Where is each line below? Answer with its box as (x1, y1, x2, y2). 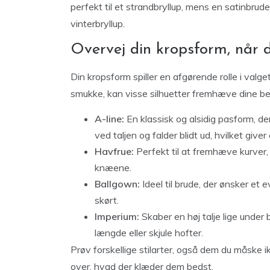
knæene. (95, 162, 131, 174)
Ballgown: (95, 178, 140, 190)
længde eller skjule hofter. (95, 227, 203, 239)
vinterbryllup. (71, 17, 125, 30)
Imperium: (95, 210, 139, 222)
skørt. (95, 194, 119, 206)
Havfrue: (95, 145, 134, 157)
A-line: (95, 113, 124, 125)
